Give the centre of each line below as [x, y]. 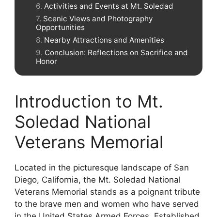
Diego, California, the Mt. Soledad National [98, 180]
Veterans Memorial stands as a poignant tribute [107, 192]
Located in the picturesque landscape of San [102, 168]
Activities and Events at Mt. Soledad [109, 6]
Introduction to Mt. [89, 101]
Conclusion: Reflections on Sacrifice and [116, 53]
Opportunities [60, 27]
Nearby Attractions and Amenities [104, 40]
